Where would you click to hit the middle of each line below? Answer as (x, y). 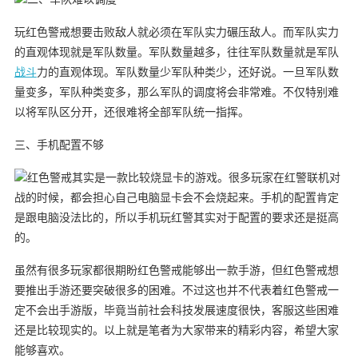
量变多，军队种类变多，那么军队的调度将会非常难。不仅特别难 (176, 92)
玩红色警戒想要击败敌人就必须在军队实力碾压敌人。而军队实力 (176, 32)
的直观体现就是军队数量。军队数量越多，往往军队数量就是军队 (176, 52)
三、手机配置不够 (59, 145)
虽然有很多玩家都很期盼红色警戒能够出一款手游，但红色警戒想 (176, 270)
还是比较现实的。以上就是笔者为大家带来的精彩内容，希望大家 (176, 330)
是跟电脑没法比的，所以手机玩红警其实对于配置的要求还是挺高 (176, 217)
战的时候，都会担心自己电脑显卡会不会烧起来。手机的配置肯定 (176, 197)
